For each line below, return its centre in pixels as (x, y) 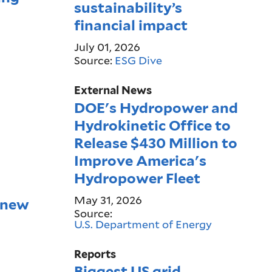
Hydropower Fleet (138, 178)
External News (113, 90)
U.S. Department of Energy (143, 224)
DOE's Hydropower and (156, 107)
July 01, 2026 (107, 46)
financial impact (131, 25)
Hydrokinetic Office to (153, 125)
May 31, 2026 (108, 199)
